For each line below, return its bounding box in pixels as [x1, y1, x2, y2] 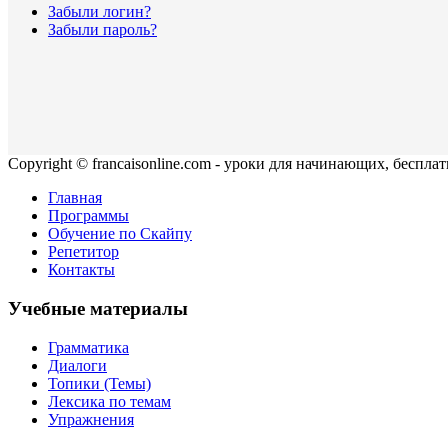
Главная [48, 189, 102, 207]
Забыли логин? [48, 3, 151, 21]
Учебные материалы [8, 298, 188, 320]
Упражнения [48, 410, 134, 428]
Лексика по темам [48, 392, 171, 410]
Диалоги [48, 356, 107, 374]
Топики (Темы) [48, 374, 151, 392]
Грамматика [48, 338, 129, 356]
